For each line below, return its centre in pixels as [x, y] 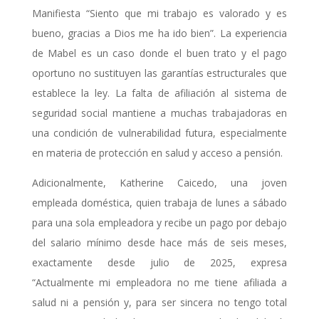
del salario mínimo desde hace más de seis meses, [159, 243]
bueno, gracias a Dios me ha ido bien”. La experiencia [159, 33]
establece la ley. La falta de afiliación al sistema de [159, 93]
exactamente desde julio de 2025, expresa [159, 263]
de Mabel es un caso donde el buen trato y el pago [159, 53]
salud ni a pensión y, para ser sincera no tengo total [159, 303]
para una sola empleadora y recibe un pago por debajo [159, 223]
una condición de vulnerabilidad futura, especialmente [159, 133]
